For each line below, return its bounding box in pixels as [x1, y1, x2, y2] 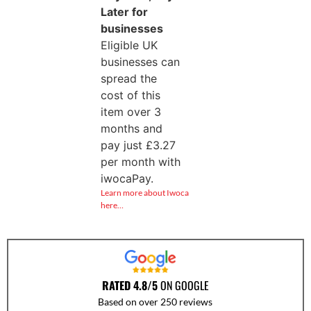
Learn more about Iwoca [100, 187, 189, 199]
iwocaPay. [100, 171, 153, 186]
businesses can [100, 55, 180, 69]
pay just [100, 138, 146, 153]
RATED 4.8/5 [101, 277, 158, 294]
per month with [100, 155, 180, 169]
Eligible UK [100, 38, 158, 53]
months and [100, 121, 162, 136]
